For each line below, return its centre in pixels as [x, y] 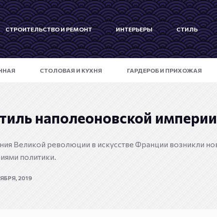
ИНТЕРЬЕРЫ [134, 29]
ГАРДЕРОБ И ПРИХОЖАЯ [165, 70]
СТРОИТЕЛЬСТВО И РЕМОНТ [48, 29]
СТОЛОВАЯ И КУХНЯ [71, 70]
